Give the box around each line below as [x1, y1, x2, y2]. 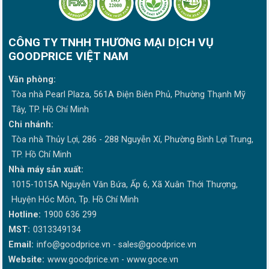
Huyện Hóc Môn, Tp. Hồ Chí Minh [11, 194, 139, 205]
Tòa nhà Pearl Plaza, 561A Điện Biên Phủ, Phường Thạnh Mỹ [11, 89, 246, 100]
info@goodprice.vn [37, 239, 110, 250]
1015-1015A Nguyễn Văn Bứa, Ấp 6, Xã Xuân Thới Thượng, [11, 179, 238, 190]
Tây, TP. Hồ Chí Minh [11, 104, 89, 115]
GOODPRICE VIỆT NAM [8, 49, 128, 63]
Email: [8, 239, 34, 250]
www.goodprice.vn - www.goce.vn [47, 254, 178, 265]
